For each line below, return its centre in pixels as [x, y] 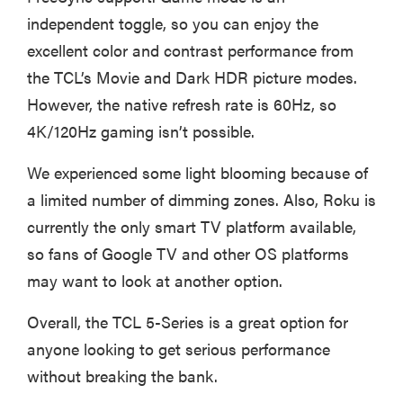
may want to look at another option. [155, 281]
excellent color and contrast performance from [190, 50]
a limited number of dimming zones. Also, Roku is [201, 200]
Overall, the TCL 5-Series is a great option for [188, 322]
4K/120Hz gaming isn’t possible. [141, 131]
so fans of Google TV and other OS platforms [188, 254]
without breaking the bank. [122, 376]
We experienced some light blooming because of [197, 173]
